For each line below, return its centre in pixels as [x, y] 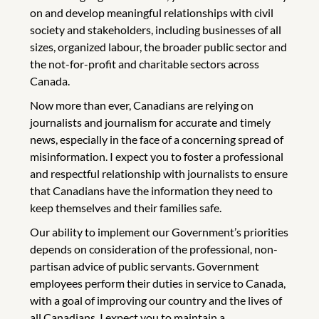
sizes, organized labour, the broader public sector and [158, 46]
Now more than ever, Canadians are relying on [142, 105]
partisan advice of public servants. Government [145, 266]
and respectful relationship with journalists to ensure [159, 173]
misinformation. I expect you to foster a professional [157, 156]
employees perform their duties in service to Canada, [158, 283]
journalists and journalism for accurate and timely [150, 122]
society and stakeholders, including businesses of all [156, 29]
